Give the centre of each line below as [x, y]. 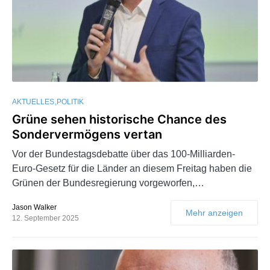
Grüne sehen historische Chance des [119, 119]
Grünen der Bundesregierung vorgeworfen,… [108, 183]
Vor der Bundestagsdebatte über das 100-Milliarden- [124, 154]
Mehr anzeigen [214, 212]
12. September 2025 [46, 218]
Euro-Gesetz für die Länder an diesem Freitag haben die [132, 168]
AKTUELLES [33, 102]
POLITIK [70, 102]
